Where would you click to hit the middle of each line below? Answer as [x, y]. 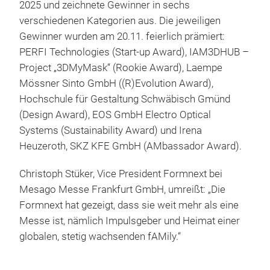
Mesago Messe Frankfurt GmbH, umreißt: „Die [122, 189]
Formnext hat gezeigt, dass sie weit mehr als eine [129, 205]
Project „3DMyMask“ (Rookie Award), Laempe [121, 67]
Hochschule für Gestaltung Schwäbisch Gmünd [125, 99]
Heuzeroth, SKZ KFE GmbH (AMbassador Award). [130, 146]
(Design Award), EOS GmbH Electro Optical [115, 115]
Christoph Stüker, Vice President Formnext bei [121, 174]
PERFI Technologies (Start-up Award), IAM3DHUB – [134, 52]
